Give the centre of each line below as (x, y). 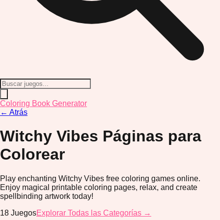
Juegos (24, 213)
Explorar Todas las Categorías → (94, 213)
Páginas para (152, 136)
